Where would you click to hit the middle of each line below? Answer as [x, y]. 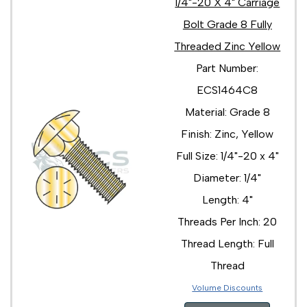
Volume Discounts [228, 287]
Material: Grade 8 [227, 112]
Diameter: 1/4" [228, 177]
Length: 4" [227, 199]
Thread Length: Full [227, 243]
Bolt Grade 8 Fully [227, 24]
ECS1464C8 [228, 90]
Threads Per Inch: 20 [228, 221]
